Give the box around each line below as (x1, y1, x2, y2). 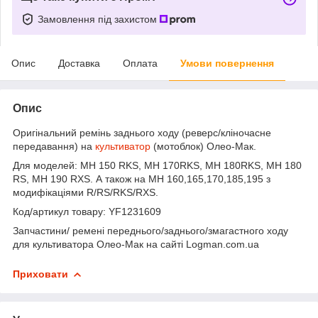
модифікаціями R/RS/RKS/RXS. (13, 186, 158, 198)
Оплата (123, 57, 158, 69)
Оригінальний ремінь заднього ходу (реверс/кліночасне (13, 126, 271, 138)
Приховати (13, 268, 68, 280)
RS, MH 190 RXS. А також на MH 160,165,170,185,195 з (13, 172, 270, 185)
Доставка (58, 57, 100, 69)
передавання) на (13, 140, 95, 152)
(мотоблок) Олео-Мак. (150, 140, 259, 152)
